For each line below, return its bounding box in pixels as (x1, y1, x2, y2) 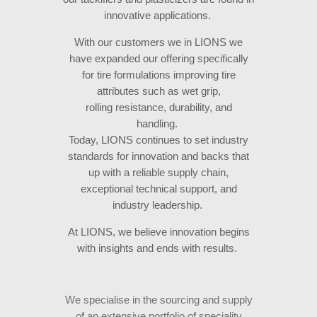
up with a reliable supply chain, (88, 166, 229, 179)
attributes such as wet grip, (96, 85, 221, 98)
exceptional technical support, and (80, 183, 237, 195)
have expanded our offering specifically (69, 52, 248, 65)
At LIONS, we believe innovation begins (67, 226, 250, 238)
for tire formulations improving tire (81, 69, 236, 81)
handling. (137, 117, 180, 130)
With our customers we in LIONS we (74, 36, 243, 49)
